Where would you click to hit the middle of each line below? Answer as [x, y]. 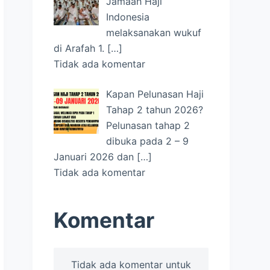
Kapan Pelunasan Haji [155, 94]
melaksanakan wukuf [154, 32]
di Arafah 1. [81, 48]
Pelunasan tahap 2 [148, 125]
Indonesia [128, 17]
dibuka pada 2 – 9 [148, 141]
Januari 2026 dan [96, 156]
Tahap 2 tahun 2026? [155, 109]
